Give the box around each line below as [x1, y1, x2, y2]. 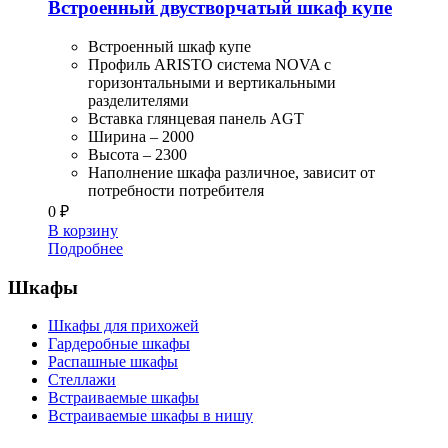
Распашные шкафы [48, 353, 178, 371]
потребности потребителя [88, 182, 264, 200]
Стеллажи [48, 371, 116, 389]
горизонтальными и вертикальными [88, 74, 336, 92]
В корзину [48, 222, 118, 240]
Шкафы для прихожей [48, 317, 199, 335]
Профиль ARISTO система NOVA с [88, 56, 331, 74]
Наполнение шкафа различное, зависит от [88, 164, 375, 182]
